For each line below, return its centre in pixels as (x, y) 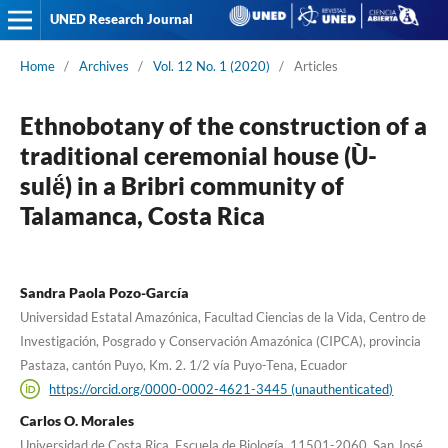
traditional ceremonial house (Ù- (198, 155)
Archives (103, 65)
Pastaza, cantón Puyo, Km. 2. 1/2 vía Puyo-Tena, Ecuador (183, 364)
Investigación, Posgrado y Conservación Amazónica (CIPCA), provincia (220, 340)
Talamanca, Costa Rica (142, 215)
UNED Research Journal (121, 19)
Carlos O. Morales (76, 420)
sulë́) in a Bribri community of (181, 185)
